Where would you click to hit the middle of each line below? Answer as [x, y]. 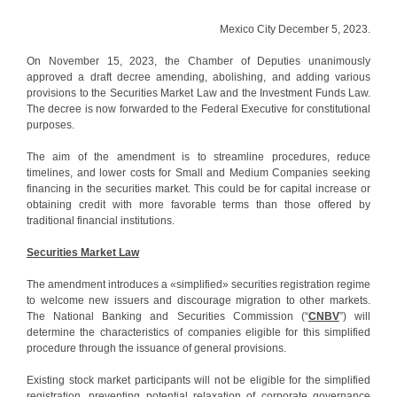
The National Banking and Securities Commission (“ [167, 316]
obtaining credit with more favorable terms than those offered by [198, 204]
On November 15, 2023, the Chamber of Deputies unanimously [198, 61]
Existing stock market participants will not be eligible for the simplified [198, 380]
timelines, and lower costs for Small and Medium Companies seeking [198, 172]
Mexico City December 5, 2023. [295, 29]
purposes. [51, 125]
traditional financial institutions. [101, 220]
